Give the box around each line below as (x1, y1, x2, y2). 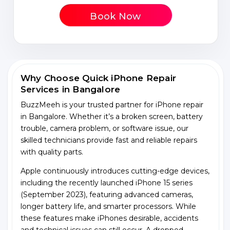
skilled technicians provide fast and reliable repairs (21, 136, 197, 145)
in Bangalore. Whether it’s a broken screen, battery (21, 112, 203, 121)
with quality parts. (21, 147, 83, 157)
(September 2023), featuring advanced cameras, (21, 190, 193, 199)
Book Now (90, 11, 141, 22)
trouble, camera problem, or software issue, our (21, 124, 188, 133)
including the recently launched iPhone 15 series (21, 178, 193, 187)
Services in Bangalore (21, 84, 121, 94)
